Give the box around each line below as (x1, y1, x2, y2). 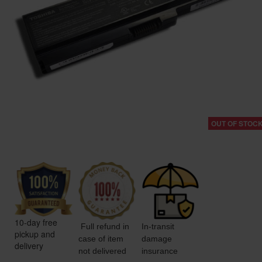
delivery (15, 240, 43, 252)
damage (142, 233, 173, 243)
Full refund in (78, 221, 129, 231)
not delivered (78, 246, 126, 256)
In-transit (142, 221, 175, 231)
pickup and (15, 228, 55, 240)
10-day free (15, 216, 57, 229)
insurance (142, 246, 178, 256)
